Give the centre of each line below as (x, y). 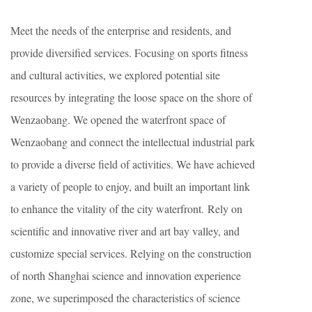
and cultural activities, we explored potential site (115, 75)
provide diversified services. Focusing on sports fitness (129, 53)
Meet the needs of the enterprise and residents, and (121, 31)
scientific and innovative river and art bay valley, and (125, 231)
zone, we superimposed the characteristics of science (125, 298)
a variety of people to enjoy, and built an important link (130, 187)
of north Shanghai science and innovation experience (126, 276)
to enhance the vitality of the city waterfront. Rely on (126, 209)
